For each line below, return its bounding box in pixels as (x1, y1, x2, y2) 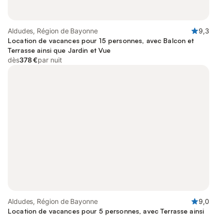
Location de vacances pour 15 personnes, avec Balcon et (8, 36, 194, 45)
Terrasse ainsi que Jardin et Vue (8, 46, 111, 54)
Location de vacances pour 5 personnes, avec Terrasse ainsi (8, 207, 204, 215)
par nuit (38, 56, 62, 64)
